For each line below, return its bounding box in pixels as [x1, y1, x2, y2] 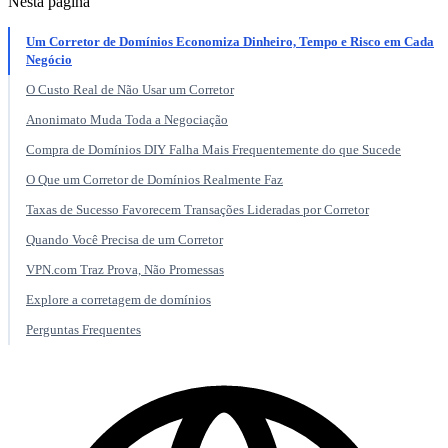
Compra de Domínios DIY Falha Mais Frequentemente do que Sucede [26, 142, 401, 158]
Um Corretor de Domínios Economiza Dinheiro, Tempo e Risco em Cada [26, 34, 434, 50]
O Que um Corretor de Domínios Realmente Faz [26, 172, 283, 188]
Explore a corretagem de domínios [26, 292, 211, 308]
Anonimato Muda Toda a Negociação [26, 112, 228, 128]
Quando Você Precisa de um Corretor [26, 232, 223, 248]
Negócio [26, 52, 72, 68]
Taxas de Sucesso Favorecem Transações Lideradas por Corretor [26, 202, 369, 218]
